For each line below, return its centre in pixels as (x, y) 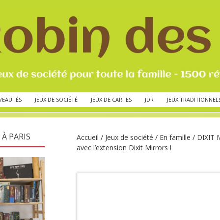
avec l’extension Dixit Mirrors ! (124, 147)
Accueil (88, 137)
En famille (175, 137)
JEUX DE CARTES (111, 99)
